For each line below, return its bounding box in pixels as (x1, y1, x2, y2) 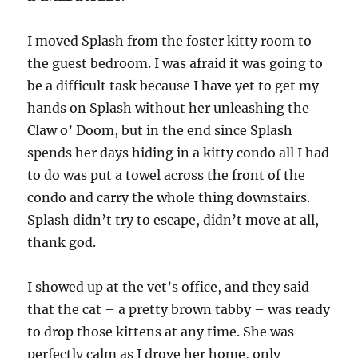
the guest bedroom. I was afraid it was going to (27, 55, 324, 71)
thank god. (27, 234, 97, 250)
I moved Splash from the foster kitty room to (27, 33, 312, 49)
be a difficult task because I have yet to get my (27, 78, 320, 93)
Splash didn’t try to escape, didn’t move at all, (27, 212, 320, 228)
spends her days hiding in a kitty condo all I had (27, 145, 330, 161)
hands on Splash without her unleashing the (27, 100, 310, 116)
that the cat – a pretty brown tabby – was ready (27, 301, 331, 317)
